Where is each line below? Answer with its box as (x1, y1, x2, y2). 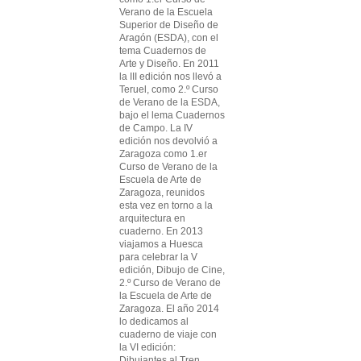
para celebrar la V (119, 251, 197, 263)
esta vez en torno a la (119, 200, 213, 211)
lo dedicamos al (119, 316, 189, 327)
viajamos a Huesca (119, 239, 203, 250)
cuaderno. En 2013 (119, 226, 203, 237)
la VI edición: (119, 342, 176, 353)
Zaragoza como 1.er (119, 148, 207, 160)
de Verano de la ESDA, (119, 97, 220, 108)
